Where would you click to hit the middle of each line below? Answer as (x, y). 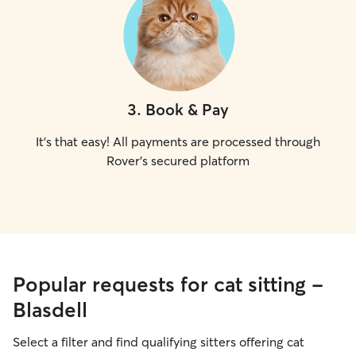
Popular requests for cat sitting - (168, 284)
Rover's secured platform (178, 161)
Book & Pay (187, 109)
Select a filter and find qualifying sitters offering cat (159, 342)
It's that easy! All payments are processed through (178, 141)
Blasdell (50, 310)
